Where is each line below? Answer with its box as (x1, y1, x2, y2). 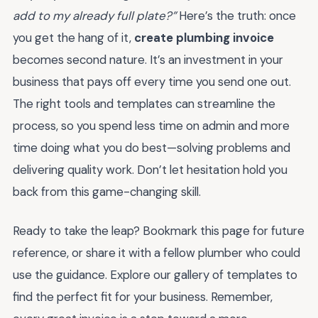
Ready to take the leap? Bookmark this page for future (13, 222, 305, 238)
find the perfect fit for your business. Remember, (13, 288, 273, 305)
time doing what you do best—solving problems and (13, 140, 290, 156)
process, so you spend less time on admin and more (13, 118, 290, 134)
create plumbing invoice (134, 30, 274, 46)
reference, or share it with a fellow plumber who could (13, 244, 300, 261)
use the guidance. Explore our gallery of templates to (13, 266, 297, 283)
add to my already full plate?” (13, 8, 176, 24)
